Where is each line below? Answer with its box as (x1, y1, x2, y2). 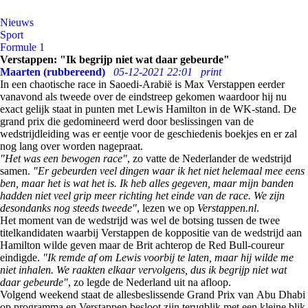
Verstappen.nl (197, 202, 256, 214)
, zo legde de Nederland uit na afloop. (68, 276, 231, 288)
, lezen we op (137, 202, 197, 214)
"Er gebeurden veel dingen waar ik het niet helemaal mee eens (33, 165, 305, 177)
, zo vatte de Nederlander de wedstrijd (127, 153, 291, 164)
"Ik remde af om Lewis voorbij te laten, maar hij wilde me (40, 252, 294, 263)
